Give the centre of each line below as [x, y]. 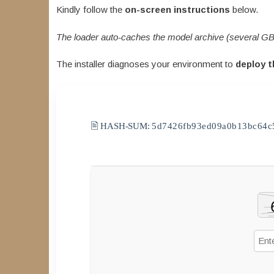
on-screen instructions [177, 10]
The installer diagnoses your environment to [146, 64]
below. [244, 10]
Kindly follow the [90, 10]
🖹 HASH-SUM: [121, 126]
